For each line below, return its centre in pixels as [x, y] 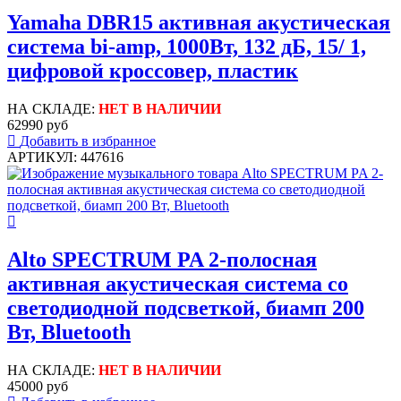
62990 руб [38, 125]
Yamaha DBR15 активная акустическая [199, 23]
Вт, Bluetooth [69, 333]
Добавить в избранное [88, 141]
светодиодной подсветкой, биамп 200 [186, 308]
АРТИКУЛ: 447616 [65, 158]
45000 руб [38, 387]
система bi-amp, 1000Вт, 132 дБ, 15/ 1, [187, 47]
